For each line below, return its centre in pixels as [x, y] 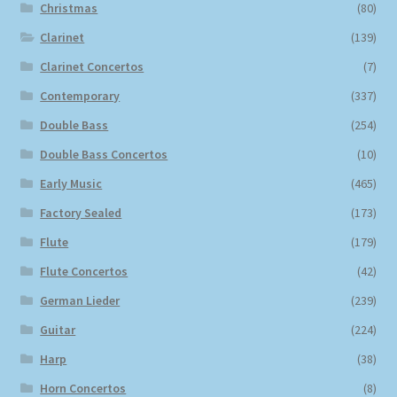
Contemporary [80, 96]
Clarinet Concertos [92, 67]
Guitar [58, 330]
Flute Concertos [84, 272]
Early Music [71, 184]
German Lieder [80, 301]
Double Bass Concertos [104, 155]
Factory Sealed [81, 213]
